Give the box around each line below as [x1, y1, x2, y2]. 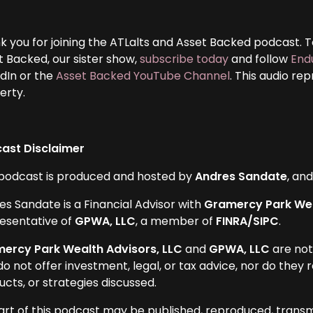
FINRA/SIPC [216, 212, 279, 229]
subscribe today [140, 50, 229, 67]
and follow [228, 50, 291, 67]
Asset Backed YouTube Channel [56, 67, 231, 84]
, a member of [136, 212, 217, 229]
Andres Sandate [195, 168, 288, 184]
